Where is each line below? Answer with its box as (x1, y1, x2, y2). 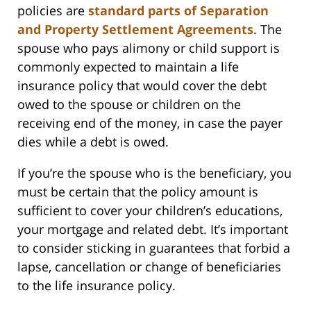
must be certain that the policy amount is (17, 183, 258, 201)
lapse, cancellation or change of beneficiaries (17, 258, 281, 276)
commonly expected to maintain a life (17, 58, 239, 76)
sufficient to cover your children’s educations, (17, 202, 283, 219)
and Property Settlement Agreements (17, 21, 253, 38)
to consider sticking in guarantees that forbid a (17, 239, 290, 257)
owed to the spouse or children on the (17, 96, 241, 113)
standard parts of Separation (88, 2, 269, 19)
